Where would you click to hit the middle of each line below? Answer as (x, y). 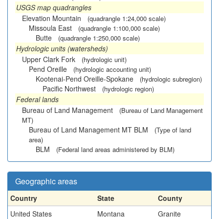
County (170, 198)
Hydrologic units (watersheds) (62, 48)
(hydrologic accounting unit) (112, 69)
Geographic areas (46, 181)
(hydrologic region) (128, 89)
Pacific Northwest (69, 88)
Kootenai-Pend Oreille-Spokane (85, 79)
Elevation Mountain (52, 18)
